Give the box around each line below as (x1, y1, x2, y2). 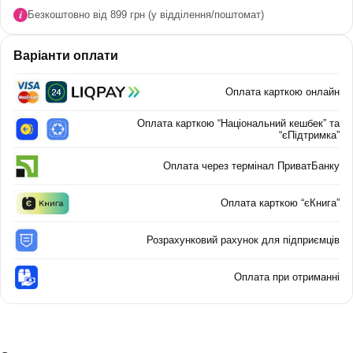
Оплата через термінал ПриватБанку (163, 160, 340, 172)
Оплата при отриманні (234, 271, 340, 283)
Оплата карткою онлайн (225, 86, 340, 98)
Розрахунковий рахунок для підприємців (147, 234, 340, 246)
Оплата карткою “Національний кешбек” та (137, 117, 340, 129)
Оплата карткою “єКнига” (221, 197, 340, 209)
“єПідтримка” (279, 128, 340, 141)
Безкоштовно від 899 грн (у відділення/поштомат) (28, 8, 264, 20)
